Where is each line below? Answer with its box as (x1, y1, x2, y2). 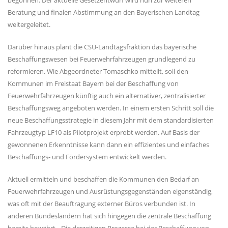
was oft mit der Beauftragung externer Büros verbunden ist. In (8, 199, 195, 209)
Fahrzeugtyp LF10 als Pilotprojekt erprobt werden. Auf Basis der (8, 128, 199, 137)
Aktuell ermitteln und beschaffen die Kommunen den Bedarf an (8, 175, 199, 184)
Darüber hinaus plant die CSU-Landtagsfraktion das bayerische (8, 42, 196, 52)
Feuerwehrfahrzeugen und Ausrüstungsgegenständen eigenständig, (8, 187, 213, 196)
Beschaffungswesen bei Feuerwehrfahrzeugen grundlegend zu (8, 54, 195, 64)
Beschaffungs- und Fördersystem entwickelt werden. (8, 152, 166, 162)
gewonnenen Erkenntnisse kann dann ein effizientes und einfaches (8, 140, 209, 150)
